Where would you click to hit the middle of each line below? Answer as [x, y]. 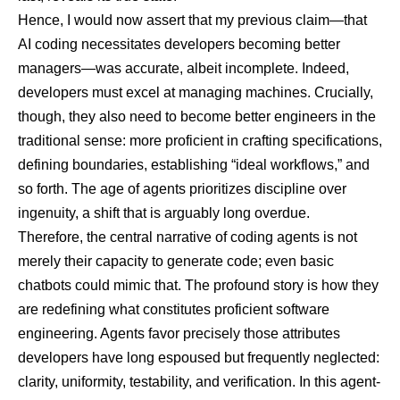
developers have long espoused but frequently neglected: [199, 358]
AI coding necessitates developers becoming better [179, 45]
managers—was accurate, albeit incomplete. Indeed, [183, 69]
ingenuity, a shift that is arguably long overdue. [164, 213]
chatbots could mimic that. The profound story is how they [198, 286]
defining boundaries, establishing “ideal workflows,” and [194, 165]
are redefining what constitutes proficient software [174, 310]
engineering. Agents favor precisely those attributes [179, 334]
